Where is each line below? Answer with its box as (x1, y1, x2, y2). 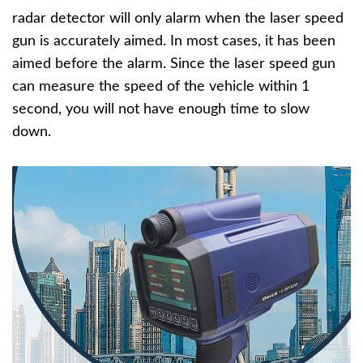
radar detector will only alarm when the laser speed (12, 11, 344, 27)
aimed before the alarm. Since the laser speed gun (12, 57, 335, 72)
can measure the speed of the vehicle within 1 (12, 79, 310, 95)
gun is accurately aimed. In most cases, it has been (12, 34, 335, 49)
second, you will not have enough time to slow (12, 102, 310, 117)
